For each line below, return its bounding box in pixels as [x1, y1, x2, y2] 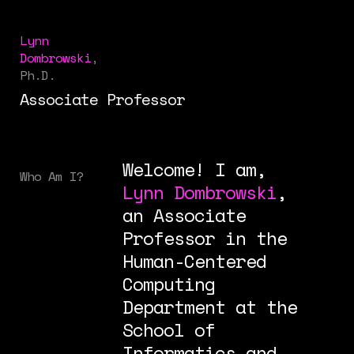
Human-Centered [122, 247, 266, 274]
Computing [122, 270, 215, 297]
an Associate [122, 201, 246, 228]
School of [122, 316, 215, 343]
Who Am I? [20, 166, 84, 186]
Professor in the [122, 224, 287, 251]
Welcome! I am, [122, 156, 266, 183]
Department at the [122, 293, 297, 320]
